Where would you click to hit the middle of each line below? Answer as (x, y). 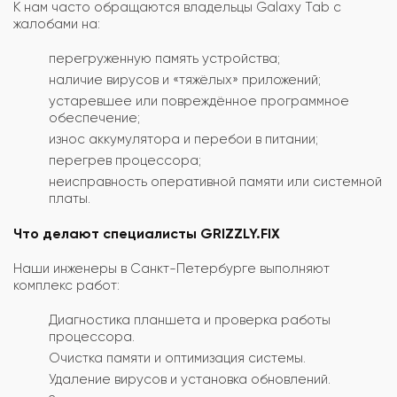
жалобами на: (57, 23)
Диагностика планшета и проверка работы (190, 319)
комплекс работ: (66, 285)
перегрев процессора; (125, 160)
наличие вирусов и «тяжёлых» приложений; (185, 79)
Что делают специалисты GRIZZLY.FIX (147, 233)
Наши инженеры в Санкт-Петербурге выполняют (171, 268)
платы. (70, 198)
